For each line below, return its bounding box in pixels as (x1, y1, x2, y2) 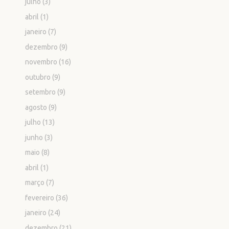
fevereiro (25, 193, 55, 202)
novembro (25, 58, 58, 66)
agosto (25, 103, 48, 111)
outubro (25, 73, 51, 81)
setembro (25, 88, 56, 97)
